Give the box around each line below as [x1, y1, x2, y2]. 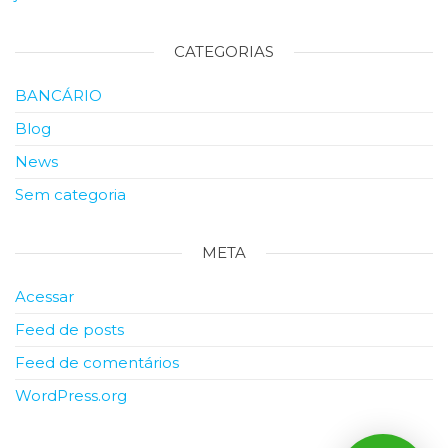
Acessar [15, 287, 74, 307]
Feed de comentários [15, 353, 179, 373]
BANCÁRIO [15, 86, 102, 106]
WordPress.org [15, 386, 127, 406]
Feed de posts [15, 320, 124, 340]
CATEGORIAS [174, 42, 274, 62]
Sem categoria [15, 185, 126, 205]
